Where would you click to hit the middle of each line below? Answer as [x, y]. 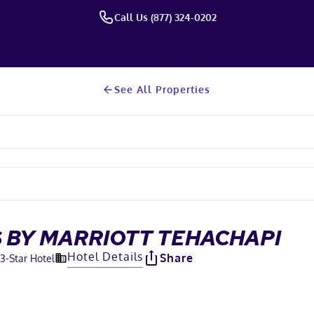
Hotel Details [105, 256]
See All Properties [162, 89]
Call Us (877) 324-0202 [165, 17]
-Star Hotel [30, 258]
